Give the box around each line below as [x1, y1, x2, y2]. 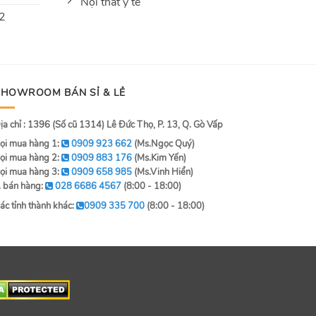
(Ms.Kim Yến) [132, 152, 186, 165]
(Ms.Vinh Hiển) [132, 166, 193, 179]
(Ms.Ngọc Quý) [132, 138, 195, 151]
